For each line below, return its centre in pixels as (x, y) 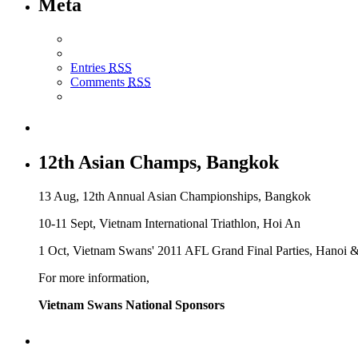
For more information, (94, 278)
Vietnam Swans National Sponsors (131, 305)
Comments (99, 82)
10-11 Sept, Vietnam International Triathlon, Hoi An (169, 224)
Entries (89, 67)
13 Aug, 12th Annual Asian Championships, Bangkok (175, 197)
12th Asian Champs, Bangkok (159, 163)
